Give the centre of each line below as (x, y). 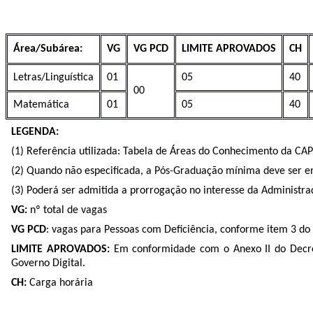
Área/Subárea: (48, 49)
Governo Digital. (48, 264)
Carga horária (60, 283)
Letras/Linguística (53, 78)
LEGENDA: (35, 132)
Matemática (41, 105)
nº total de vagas (67, 211)
